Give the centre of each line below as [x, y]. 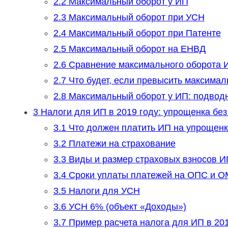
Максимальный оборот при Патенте [143, 33]
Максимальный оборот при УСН [135, 18]
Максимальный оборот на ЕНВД [136, 49]
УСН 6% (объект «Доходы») [126, 207]
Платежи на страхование [121, 144]
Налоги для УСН [103, 191]
